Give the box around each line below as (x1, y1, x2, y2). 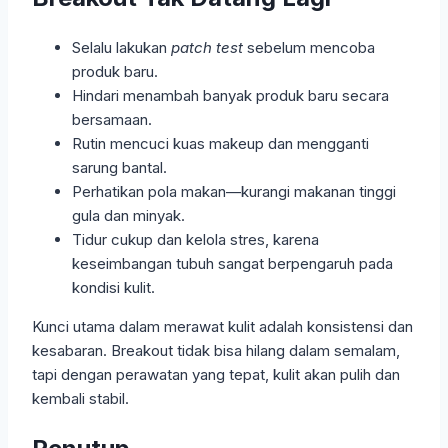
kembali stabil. (32, 388, 129, 408)
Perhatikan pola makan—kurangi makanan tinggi (72, 181, 396, 201)
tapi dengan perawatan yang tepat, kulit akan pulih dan (32, 364, 400, 384)
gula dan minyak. (72, 205, 185, 225)
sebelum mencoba (243, 37, 375, 57)
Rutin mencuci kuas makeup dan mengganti (72, 133, 369, 153)
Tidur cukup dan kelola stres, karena (72, 229, 319, 249)
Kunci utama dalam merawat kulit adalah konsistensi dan (32, 316, 413, 336)
